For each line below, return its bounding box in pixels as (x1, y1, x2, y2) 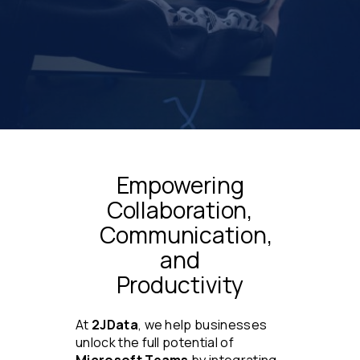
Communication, (100, 219, 273, 251)
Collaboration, (106, 194, 254, 226)
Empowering (116, 169, 244, 201)
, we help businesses (137, 316, 268, 334)
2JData (91, 316, 138, 334)
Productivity (116, 268, 244, 301)
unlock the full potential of (76, 333, 234, 352)
